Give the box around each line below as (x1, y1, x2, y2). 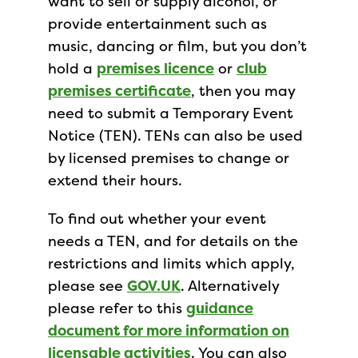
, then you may (191, 81, 295, 101)
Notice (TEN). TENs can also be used (48, 125, 303, 145)
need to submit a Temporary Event (48, 103, 293, 123)
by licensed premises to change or (48, 148, 289, 168)
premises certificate (48, 81, 191, 101)
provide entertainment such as (48, 14, 267, 34)
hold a (48, 58, 97, 78)
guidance (186, 298, 253, 318)
